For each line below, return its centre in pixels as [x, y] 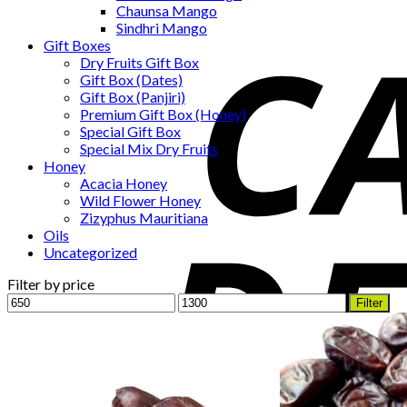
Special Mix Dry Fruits [149, 149]
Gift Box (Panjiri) [133, 97]
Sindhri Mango [162, 28]
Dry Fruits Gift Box [139, 62]
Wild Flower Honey [140, 200]
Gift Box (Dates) [131, 79]
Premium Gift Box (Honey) [163, 114]
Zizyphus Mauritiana [144, 218]
